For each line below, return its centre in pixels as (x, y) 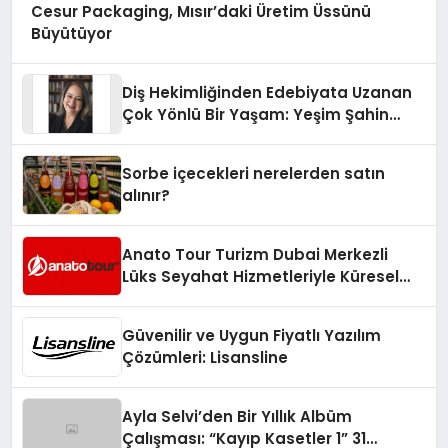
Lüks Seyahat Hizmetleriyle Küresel (261, 277)
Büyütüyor (71, 33)
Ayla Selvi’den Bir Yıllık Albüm (237, 417)
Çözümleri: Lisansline (205, 358)
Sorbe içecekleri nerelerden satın (254, 174)
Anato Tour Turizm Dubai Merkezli (255, 255)
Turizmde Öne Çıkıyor (207, 299)
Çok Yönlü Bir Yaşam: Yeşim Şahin (256, 115)
